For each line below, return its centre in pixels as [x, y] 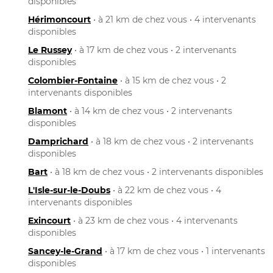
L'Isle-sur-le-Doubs [69, 190]
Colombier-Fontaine [73, 80]
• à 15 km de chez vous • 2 [172, 80]
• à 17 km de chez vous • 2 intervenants [154, 50]
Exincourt [49, 220]
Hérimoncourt [59, 19]
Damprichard [58, 141]
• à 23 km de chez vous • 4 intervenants [154, 220]
